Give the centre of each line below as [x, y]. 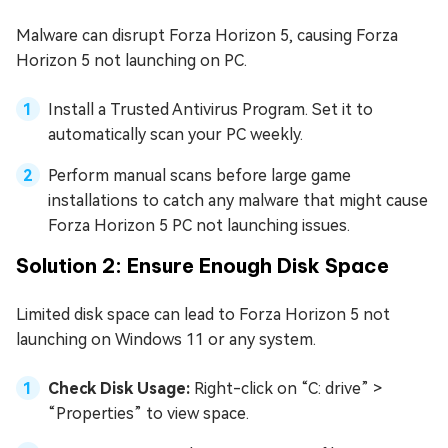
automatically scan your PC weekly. [175, 134]
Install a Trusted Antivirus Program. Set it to [210, 109]
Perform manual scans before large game [199, 175]
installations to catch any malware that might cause [238, 200]
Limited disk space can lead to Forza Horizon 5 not [203, 314]
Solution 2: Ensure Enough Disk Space [202, 265]
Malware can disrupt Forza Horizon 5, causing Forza [207, 35]
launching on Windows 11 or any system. [166, 339]
